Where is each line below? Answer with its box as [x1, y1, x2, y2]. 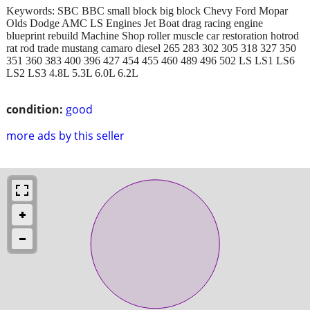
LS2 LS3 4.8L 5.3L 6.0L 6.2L [6, 66, 138, 79]
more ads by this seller [6, 127, 125, 143]
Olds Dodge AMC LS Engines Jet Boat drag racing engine [6, 17, 263, 29]
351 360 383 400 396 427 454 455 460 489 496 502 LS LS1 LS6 [6, 54, 295, 66]
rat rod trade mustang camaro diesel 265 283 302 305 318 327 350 [6, 42, 296, 54]
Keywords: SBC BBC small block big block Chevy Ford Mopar [6, 4, 288, 17]
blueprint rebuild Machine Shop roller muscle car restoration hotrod [6, 29, 299, 42]
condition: [6, 101, 63, 117]
